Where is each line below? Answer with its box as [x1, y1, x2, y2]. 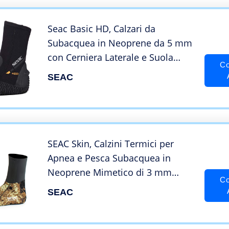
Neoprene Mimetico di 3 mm [48, 166, 172, 179]
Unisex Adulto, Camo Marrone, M [48, 180, 189, 193]
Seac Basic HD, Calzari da [48, 22, 155, 35]
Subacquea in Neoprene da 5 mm [48, 37, 192, 50]
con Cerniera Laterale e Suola [48, 51, 173, 64]
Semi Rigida [48, 65, 98, 78]
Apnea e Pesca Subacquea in [48, 152, 171, 165]
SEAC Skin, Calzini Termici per [48, 138, 174, 150]
